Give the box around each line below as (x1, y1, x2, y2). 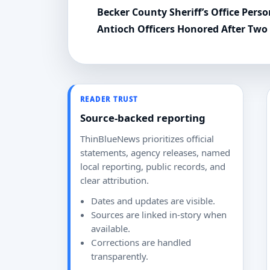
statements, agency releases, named (80, 146, 230, 159)
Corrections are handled (90, 236, 191, 248)
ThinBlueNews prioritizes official (80, 133, 214, 145)
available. (90, 222, 130, 234)
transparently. (90, 250, 148, 262)
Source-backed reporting (80, 111, 206, 125)
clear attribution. (80, 174, 149, 187)
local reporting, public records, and (80, 160, 225, 173)
